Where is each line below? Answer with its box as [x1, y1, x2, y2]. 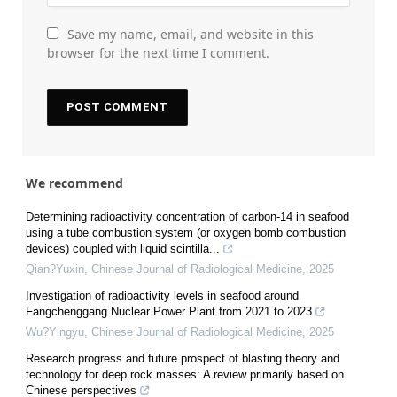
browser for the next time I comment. [47, 43, 269, 61]
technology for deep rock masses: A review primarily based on [26, 367, 344, 381]
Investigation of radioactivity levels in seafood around [26, 288, 299, 302]
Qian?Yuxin [26, 261, 84, 276]
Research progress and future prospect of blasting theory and [26, 351, 339, 365]
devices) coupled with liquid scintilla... [26, 241, 220, 255]
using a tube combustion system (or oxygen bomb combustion [26, 225, 346, 239]
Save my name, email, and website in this [67, 25, 314, 43]
